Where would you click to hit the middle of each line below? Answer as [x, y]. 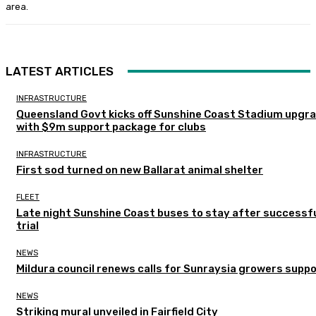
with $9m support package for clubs [111, 127]
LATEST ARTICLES [60, 71]
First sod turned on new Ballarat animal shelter [140, 170]
